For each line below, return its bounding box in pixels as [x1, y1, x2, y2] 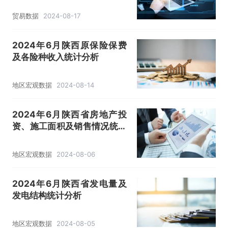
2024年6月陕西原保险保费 [12, 39, 127, 50]
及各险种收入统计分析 [12, 51, 99, 62]
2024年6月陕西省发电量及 [12, 178, 127, 189]
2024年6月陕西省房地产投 [12, 109, 127, 120]
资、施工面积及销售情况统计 [12, 121, 127, 132]
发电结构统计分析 [12, 190, 81, 201]
